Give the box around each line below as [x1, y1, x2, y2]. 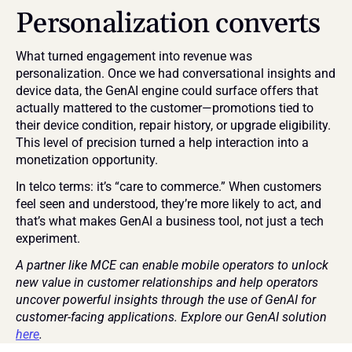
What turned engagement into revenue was [16, 49, 252, 64]
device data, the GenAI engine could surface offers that [16, 83, 318, 98]
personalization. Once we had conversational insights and [16, 66, 335, 81]
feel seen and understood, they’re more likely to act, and [16, 196, 321, 211]
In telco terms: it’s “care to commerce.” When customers [16, 179, 321, 194]
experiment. [16, 231, 80, 246]
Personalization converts [16, 6, 321, 42]
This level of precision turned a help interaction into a [16, 135, 309, 150]
